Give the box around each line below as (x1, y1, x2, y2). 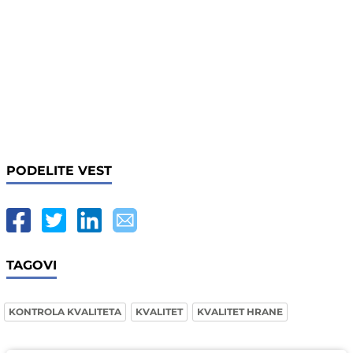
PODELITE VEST (6, 163, 112, 179)
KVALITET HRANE (197, 306, 283, 318)
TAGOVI (6, 258, 57, 273)
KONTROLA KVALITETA (9, 306, 121, 318)
